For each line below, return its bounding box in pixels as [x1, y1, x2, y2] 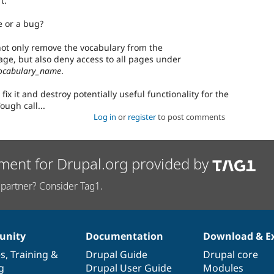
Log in [93, 111, 116, 123]
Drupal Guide [85, 247, 147, 261]
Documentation [85, 229, 163, 243]
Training [10, 247, 48, 261]
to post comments [155, 111, 225, 123]
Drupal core [203, 247, 259, 261]
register [127, 111, 156, 123]
